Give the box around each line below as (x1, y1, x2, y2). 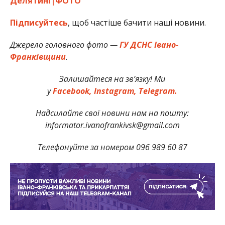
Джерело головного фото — (10, 39, 120, 50)
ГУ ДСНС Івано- (119, 39, 178, 50)
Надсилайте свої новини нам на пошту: (36, 107, 189, 119)
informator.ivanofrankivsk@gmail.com (45, 119, 180, 131)
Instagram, (94, 85, 137, 96)
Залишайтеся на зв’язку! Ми (59, 73, 166, 84)
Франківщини (10, 51, 66, 62)
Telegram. (139, 85, 178, 96)
